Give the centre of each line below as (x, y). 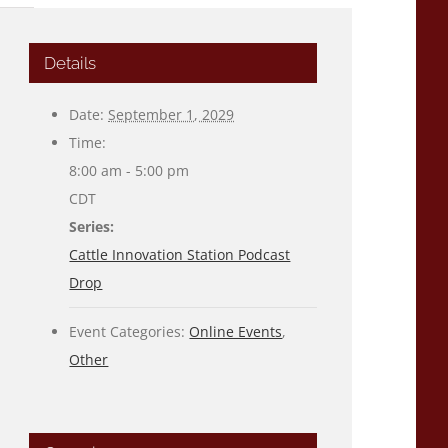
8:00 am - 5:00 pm (129, 170)
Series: (92, 226)
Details (70, 62)
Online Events (236, 331)
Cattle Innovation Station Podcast (180, 254)
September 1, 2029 (171, 114)
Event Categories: (127, 331)
